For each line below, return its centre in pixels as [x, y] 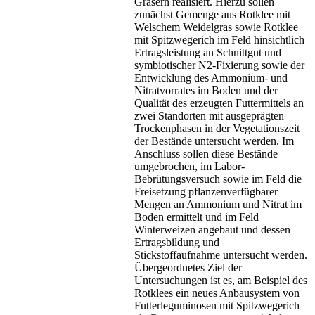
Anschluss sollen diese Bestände [206, 154]
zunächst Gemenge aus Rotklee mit [212, 15]
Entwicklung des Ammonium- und [211, 78]
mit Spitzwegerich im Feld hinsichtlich [219, 40]
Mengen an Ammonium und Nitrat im [218, 205]
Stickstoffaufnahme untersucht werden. [221, 255]
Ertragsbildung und [177, 243]
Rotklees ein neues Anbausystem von [217, 293]
